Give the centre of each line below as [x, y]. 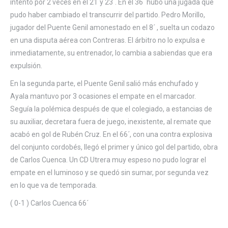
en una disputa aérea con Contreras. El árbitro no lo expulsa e [108, 40]
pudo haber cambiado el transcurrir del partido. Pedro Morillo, [108, 15]
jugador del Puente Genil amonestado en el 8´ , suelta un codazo [112, 27]
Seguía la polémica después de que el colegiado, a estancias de [111, 109]
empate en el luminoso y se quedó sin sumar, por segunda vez [109, 172]
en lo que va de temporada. [54, 185]
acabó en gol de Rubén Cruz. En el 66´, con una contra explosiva [111, 134]
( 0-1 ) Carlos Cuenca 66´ [49, 203]
